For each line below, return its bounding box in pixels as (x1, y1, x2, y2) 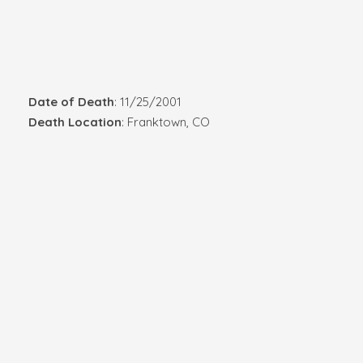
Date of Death (28, 93, 114, 109)
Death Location (28, 113, 122, 130)
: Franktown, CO (121, 113, 210, 130)
